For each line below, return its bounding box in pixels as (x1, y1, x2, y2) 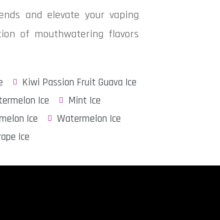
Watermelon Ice (57, 112, 121, 125)
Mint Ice (68, 94, 101, 107)
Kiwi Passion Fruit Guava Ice (22, 76, 137, 89)
